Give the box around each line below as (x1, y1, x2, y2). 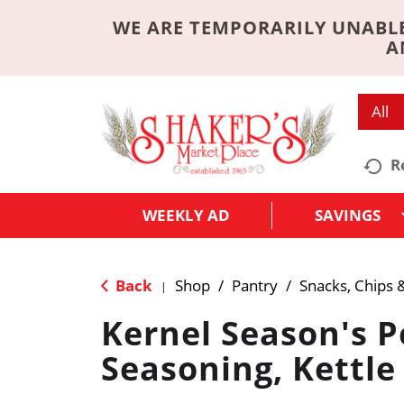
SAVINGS (315, 204, 381, 225)
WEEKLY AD (142, 204, 230, 225)
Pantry (232, 274, 278, 296)
